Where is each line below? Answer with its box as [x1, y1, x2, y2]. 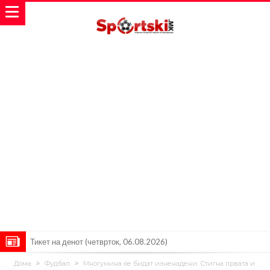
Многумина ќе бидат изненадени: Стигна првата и [83, 259, 255, 268]
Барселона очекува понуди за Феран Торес [30, 257, 186, 267]
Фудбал [44, 259, 70, 268]
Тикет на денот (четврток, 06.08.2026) [30, 237, 168, 246]
